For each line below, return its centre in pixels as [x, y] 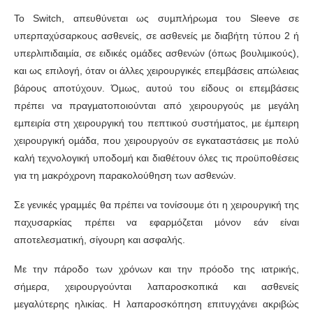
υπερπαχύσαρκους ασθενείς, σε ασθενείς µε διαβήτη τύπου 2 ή [156, 36]
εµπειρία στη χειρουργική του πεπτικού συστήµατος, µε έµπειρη [156, 123]
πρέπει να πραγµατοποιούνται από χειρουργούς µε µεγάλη [156, 106]
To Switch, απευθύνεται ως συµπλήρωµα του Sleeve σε [156, 19]
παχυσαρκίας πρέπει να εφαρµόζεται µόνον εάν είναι [156, 223]
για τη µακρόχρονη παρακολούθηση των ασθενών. [125, 176]
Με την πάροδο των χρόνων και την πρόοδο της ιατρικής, [156, 269]
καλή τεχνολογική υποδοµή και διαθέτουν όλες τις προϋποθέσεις [156, 158]
